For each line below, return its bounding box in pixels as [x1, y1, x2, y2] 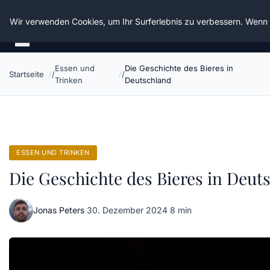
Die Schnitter [9, 8, 91, 28]
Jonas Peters [33, 205, 84, 215]
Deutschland [125, 75, 172, 85]
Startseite [9, 69, 44, 79]
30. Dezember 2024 [87, 205, 168, 215]
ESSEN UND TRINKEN [16, 148, 90, 157]
